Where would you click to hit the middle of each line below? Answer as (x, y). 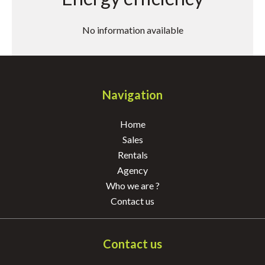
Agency (132, 170)
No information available (132, 30)
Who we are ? (132, 185)
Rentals (132, 155)
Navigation (132, 95)
